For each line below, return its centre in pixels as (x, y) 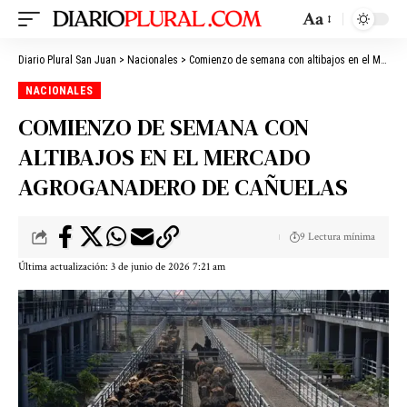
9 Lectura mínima (338, 237)
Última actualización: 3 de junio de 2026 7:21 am (122, 267)
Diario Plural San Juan (67, 60)
